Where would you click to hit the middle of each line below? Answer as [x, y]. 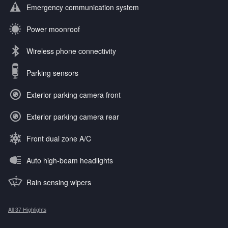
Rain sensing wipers [59, 182]
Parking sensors [52, 73]
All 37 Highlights [27, 210]
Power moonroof [53, 29]
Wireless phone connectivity [71, 51]
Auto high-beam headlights [70, 161]
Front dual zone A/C [59, 139]
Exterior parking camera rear [73, 117]
